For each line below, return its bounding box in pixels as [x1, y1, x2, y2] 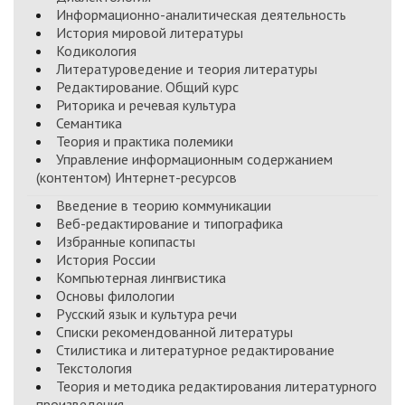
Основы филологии [56, 287, 174, 305]
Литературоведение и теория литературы [56, 60, 317, 78]
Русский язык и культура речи [56, 305, 237, 323]
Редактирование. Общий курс [56, 78, 239, 96]
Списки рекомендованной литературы [56, 323, 293, 341]
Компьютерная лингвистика [56, 268, 226, 287]
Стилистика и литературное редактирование [56, 341, 334, 359]
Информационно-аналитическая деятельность [56, 5, 346, 24]
